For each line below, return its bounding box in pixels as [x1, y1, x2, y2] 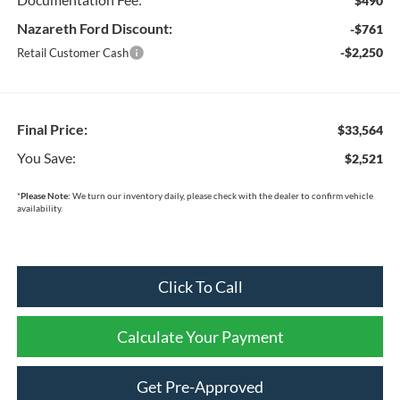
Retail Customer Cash [16, 45, 129, 60]
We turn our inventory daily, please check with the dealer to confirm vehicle [70, 189, 373, 201]
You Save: [16, 148, 76, 166]
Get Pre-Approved [137, 376, 263, 396]
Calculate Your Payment [116, 326, 284, 346]
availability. [16, 202, 62, 213]
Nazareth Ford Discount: [16, 19, 172, 37]
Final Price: [16, 120, 87, 137]
